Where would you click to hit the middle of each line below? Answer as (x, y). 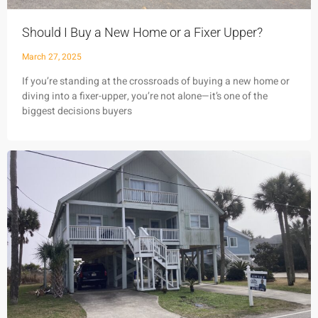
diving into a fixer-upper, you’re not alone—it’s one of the (145, 97)
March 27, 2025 (52, 57)
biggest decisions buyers (77, 111)
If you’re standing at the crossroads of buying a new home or (156, 82)
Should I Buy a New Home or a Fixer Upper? (144, 33)
